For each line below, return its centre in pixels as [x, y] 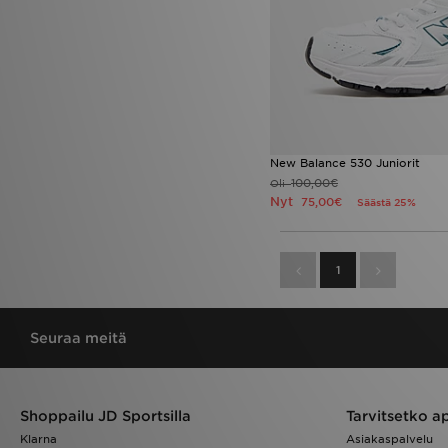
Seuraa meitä [78, 338]
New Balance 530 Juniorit [345, 163]
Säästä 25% [386, 202]
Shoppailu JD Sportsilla [105, 416]
